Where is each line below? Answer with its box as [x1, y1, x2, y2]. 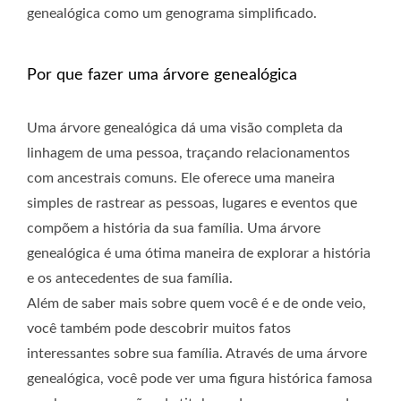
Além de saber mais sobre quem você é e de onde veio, [27, 296, 366, 311]
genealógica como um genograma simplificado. [27, 6, 317, 21]
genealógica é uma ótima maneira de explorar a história [27, 246, 371, 261]
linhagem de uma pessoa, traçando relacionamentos [27, 146, 350, 161]
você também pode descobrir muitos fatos [27, 321, 291, 337]
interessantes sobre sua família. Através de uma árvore [27, 346, 367, 362]
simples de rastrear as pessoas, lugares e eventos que [27, 196, 357, 211]
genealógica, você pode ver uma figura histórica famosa [27, 371, 372, 387]
